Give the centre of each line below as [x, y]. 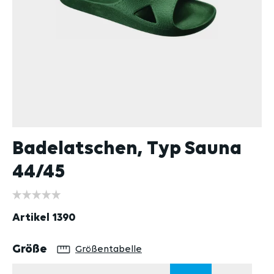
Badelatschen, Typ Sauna [127, 149]
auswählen [78, 249]
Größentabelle [109, 250]
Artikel [32, 218]
